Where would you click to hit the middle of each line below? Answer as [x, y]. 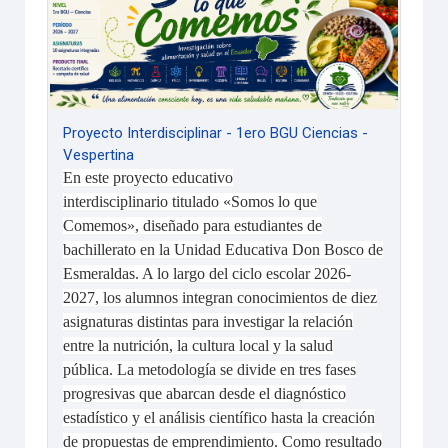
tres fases [328, 370]
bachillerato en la [119, 250]
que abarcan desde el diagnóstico [241, 394]
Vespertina [99, 155]
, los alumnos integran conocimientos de [223, 298]
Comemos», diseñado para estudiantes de [193, 226]
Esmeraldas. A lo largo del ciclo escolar [189, 274]
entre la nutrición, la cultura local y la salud [198, 346]
